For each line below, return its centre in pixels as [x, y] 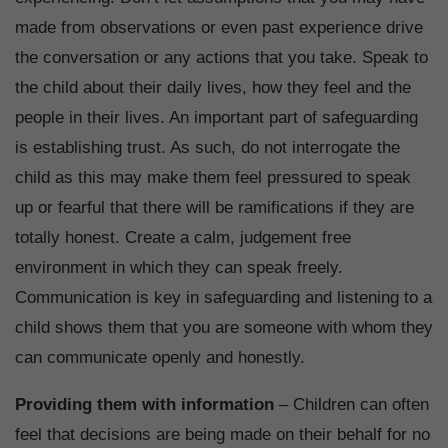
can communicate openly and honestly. [165, 357]
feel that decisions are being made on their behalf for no [222, 434]
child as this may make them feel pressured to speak [213, 177]
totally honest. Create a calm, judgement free [183, 237]
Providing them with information [144, 404]
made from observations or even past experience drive [219, 27]
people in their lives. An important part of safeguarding [216, 117]
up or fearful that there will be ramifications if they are [214, 207]
